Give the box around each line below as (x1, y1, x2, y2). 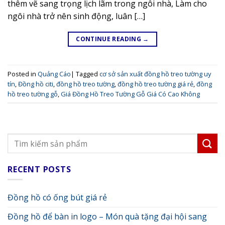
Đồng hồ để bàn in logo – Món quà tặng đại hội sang (8, 210, 207, 222)
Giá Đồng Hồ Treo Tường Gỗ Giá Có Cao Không (61, 89, 200, 98)
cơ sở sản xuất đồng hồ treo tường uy (99, 69, 211, 78)
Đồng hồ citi (18, 79, 53, 88)
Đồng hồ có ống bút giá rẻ (8, 191, 107, 203)
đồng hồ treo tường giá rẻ (118, 79, 193, 88)
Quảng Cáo (38, 69, 71, 78)
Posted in (8, 69, 38, 78)
